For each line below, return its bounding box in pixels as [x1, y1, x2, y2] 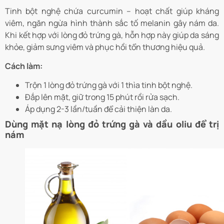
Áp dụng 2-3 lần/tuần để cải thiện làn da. [25, 103, 172, 115]
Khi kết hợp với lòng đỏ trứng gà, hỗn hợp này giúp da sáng [5, 29, 219, 40]
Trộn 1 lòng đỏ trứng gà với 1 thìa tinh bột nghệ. [25, 79, 192, 91]
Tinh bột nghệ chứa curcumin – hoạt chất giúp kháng [5, 5, 219, 16]
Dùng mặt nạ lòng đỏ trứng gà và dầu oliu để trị [5, 118, 219, 130]
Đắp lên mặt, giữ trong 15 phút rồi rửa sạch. [25, 91, 179, 103]
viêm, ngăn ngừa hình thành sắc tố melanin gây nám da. [5, 17, 219, 28]
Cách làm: [5, 60, 44, 71]
